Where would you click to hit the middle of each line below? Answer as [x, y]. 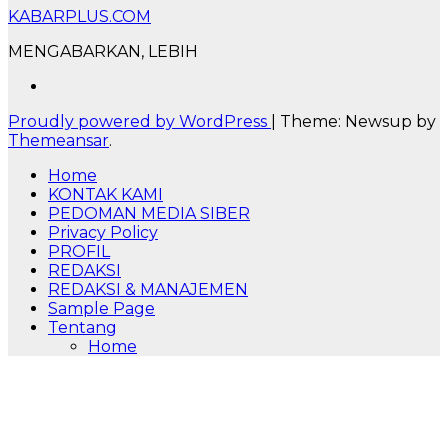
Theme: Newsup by [358, 122]
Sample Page [101, 309]
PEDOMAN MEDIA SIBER [149, 214]
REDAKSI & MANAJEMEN [148, 290]
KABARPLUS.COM [79, 17]
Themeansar [58, 141]
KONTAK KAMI [105, 195]
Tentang [82, 328]
